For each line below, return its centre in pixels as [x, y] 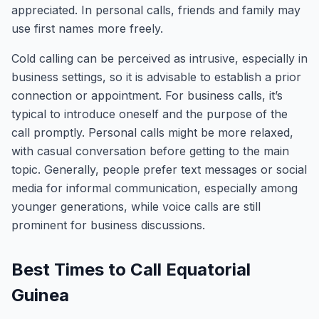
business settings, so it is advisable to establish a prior [156, 77]
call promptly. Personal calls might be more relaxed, [152, 132]
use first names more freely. [87, 28]
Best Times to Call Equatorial [131, 270]
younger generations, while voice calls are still [136, 206]
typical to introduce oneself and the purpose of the [150, 114]
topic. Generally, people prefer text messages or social [159, 169]
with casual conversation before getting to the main [150, 151]
